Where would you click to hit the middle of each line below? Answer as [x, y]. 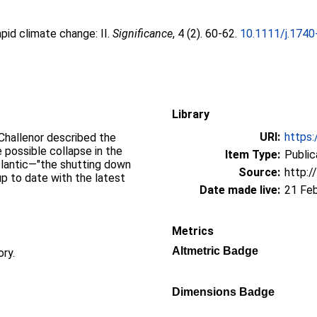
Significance [143, 34]
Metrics [193, 231]
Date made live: [240, 190]
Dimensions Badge [223, 292]
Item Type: [253, 155]
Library [191, 114]
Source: [259, 172]
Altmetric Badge [215, 251]
